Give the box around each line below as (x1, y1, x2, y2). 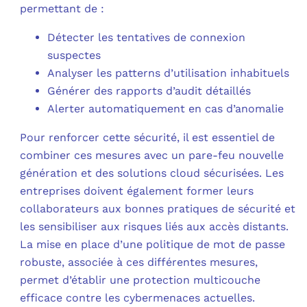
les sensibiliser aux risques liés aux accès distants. (20, 219, 289, 233)
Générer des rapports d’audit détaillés (47, 84, 251, 97)
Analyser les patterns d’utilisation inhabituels (47, 66, 290, 79)
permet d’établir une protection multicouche (20, 273, 261, 286)
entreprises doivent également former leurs (20, 184, 254, 197)
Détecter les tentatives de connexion (47, 30, 246, 44)
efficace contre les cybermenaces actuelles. (20, 291, 256, 304)
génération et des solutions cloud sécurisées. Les (20, 166, 284, 180)
